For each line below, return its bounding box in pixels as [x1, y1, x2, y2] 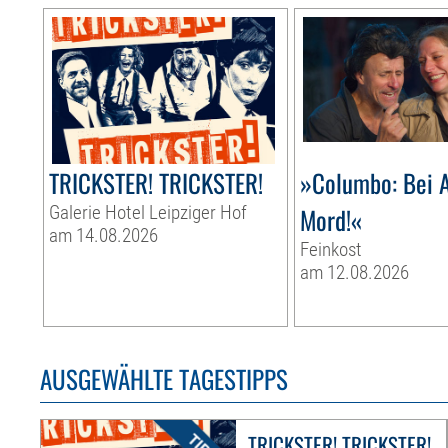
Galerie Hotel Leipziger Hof [49, 201, 248, 225]
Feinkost [300, 238, 363, 262]
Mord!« [300, 201, 363, 239]
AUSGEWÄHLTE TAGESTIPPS [40, 360, 289, 398]
